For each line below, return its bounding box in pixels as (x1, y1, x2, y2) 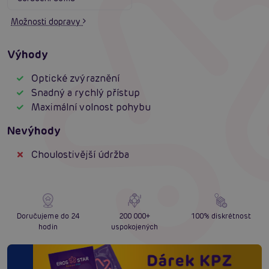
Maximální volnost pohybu (31, 101, 151, 114)
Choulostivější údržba (31, 148, 130, 162)
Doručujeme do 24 (17, 211, 79, 221)
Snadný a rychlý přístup (31, 86, 141, 100)
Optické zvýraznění (31, 72, 119, 85)
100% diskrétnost (190, 211, 252, 221)
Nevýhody (7, 124, 61, 138)
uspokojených (110, 222, 159, 232)
